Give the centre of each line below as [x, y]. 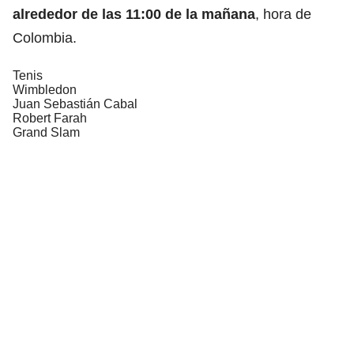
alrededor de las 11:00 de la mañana [134, 14]
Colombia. [45, 38]
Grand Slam [46, 132]
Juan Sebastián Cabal [75, 104]
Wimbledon [45, 89]
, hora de [283, 14]
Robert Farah [50, 118]
